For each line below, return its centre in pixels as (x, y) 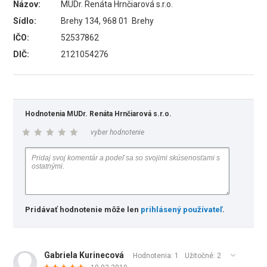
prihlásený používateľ (182, 209)
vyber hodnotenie (118, 132)
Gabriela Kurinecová (84, 255)
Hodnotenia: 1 (156, 256)
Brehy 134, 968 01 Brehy (108, 21)
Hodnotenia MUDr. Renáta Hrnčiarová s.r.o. (99, 114)
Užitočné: (201, 256)
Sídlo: (25, 21)
